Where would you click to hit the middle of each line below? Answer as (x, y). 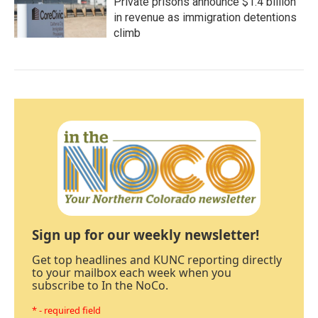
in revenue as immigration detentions (205, 17)
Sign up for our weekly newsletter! (146, 235)
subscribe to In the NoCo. (100, 286)
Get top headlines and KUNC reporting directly (157, 260)
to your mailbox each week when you (132, 273)
